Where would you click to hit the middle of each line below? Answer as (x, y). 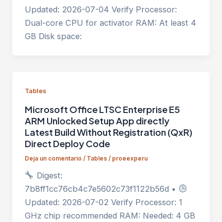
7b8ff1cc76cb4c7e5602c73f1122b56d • (101, 189)
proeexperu (130, 159)
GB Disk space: (53, 36)
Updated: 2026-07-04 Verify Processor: (101, 10)
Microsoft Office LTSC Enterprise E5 (102, 110)
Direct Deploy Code (67, 144)
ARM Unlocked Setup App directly (97, 121)
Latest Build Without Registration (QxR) (108, 132)
